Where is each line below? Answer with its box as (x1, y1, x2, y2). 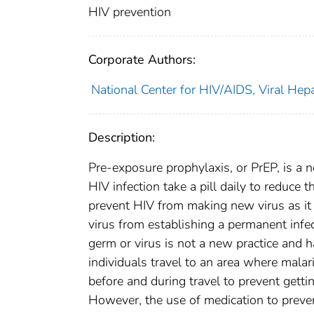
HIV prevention (88, 4, 171, 21)
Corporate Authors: (88, 51, 196, 69)
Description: (88, 129, 155, 146)
